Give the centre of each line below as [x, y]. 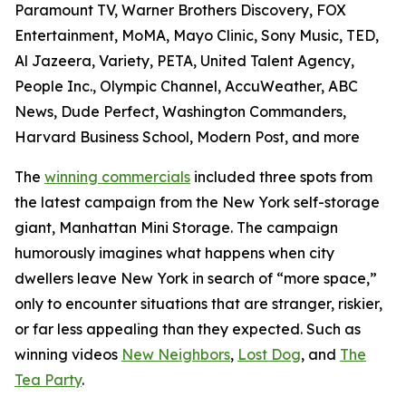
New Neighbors [176, 354]
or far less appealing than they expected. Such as [188, 329]
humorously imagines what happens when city [174, 253]
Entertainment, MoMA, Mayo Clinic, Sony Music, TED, [197, 35]
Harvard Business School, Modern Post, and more [187, 137]
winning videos [68, 354]
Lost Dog [269, 354]
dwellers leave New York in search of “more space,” [196, 278]
